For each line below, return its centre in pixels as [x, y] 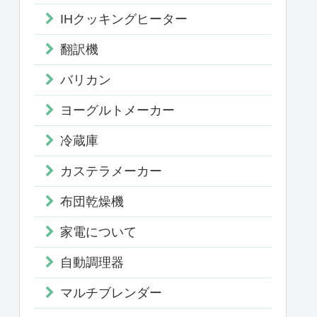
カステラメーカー [111, 171]
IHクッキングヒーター [124, 19]
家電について [98, 232]
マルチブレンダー [111, 293]
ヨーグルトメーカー [117, 110]
